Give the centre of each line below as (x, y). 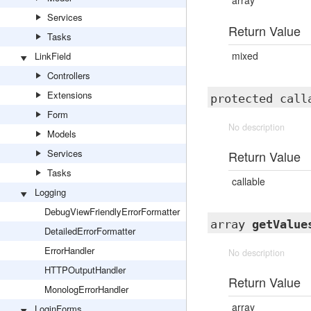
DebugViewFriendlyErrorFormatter (112, 211)
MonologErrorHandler (86, 289)
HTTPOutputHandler (85, 270)
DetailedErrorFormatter (90, 231)
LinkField (53, 56)
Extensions (70, 95)
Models (62, 134)
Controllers (69, 75)
